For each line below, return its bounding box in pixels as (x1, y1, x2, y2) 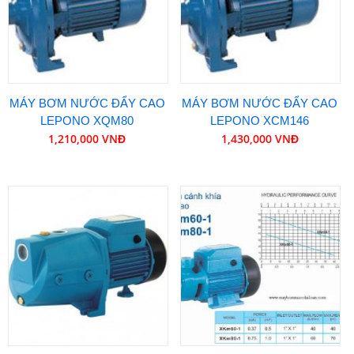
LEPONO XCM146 (210, 114, 310, 128)
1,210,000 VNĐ (48, 131, 126, 147)
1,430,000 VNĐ (220, 131, 299, 147)
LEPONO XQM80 (40, 114, 134, 128)
